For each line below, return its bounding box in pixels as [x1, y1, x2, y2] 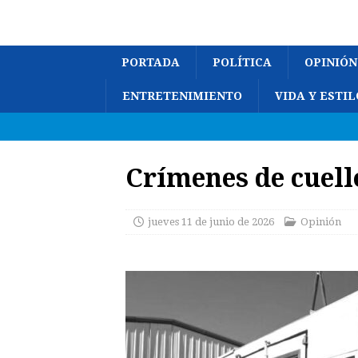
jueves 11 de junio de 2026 [148, 216, 274, 228]
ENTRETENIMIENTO [122, 89, 242, 102]
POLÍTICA [213, 56, 272, 69]
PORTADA [121, 56, 180, 69]
